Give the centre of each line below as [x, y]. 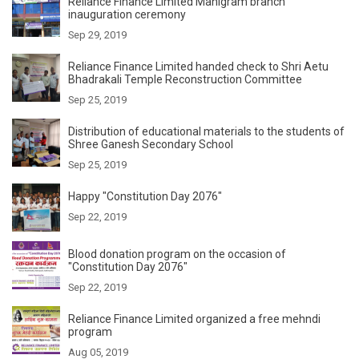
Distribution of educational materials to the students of [206, 131]
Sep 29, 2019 [97, 34]
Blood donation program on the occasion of [177, 254]
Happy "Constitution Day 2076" [145, 196]
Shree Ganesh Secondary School [151, 144]
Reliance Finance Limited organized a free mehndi [194, 319]
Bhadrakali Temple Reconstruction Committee [185, 79]
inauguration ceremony [127, 14]
